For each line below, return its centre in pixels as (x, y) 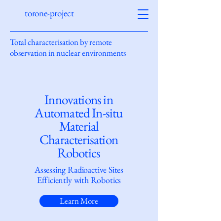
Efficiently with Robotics (79, 180)
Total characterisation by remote (61, 42)
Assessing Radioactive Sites (79, 169)
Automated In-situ (79, 113)
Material (79, 126)
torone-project (50, 13)
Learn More (79, 201)
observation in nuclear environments (68, 53)
